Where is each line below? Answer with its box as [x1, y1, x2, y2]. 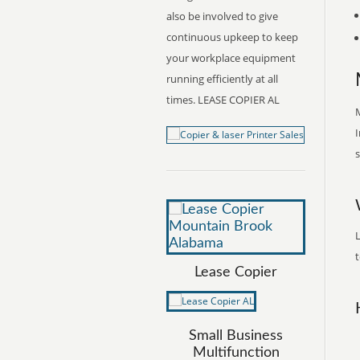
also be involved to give [166, 9, 278, 23]
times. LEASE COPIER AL [166, 92, 280, 107]
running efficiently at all [166, 72, 278, 86]
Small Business [189, 329, 283, 343]
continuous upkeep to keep [166, 30, 298, 44]
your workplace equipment [166, 51, 296, 65]
